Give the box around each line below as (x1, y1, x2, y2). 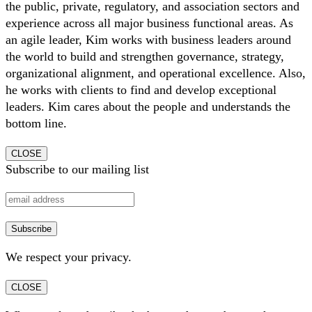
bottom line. (6, 116, 67, 131)
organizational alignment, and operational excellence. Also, (6, 66, 306, 81)
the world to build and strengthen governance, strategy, (6, 49, 284, 64)
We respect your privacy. (6, 250, 132, 265)
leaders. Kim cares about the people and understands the (6, 100, 290, 114)
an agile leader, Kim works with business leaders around (6, 33, 291, 47)
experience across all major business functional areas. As (6, 16, 293, 31)
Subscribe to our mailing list (6, 162, 149, 177)
